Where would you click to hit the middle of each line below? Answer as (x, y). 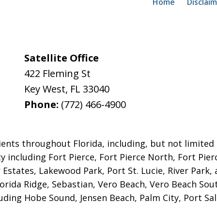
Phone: (43, 105)
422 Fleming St (58, 74)
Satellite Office (62, 58)
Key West (45, 89)
